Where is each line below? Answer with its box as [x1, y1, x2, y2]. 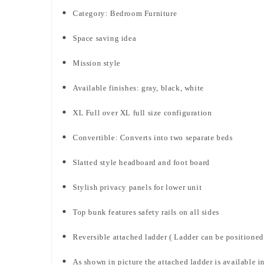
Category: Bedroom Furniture [73, 8, 179, 18]
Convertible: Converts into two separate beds [73, 132, 233, 142]
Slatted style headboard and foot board [73, 157, 212, 167]
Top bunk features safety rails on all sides [73, 207, 222, 216]
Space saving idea [73, 33, 137, 43]
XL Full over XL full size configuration [73, 108, 212, 117]
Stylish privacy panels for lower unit [73, 182, 204, 192]
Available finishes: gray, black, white [73, 83, 204, 92]
